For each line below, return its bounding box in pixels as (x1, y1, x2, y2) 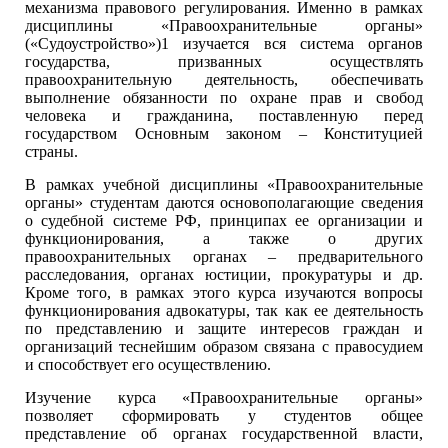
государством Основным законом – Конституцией (25, 125, 423, 142)
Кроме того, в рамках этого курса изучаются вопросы (25, 284, 423, 301)
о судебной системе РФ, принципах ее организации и (25, 212, 423, 229)
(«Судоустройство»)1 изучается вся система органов (25, 35, 423, 52)
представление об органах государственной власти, (25, 425, 423, 442)
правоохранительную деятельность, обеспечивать (25, 71, 423, 88)
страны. (25, 143, 78, 160)
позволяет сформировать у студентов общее (25, 407, 423, 424)
